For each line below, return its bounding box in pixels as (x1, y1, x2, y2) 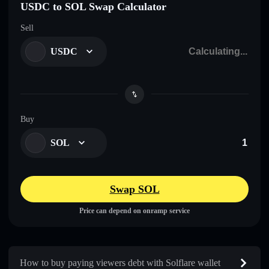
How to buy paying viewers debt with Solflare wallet (20, 257, 220, 268)
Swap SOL (109, 183, 160, 195)
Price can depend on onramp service (79, 206, 190, 215)
